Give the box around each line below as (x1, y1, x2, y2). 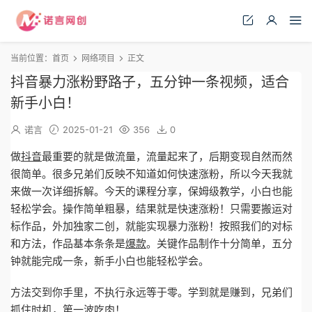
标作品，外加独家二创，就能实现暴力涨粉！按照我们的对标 (10, 219, 292, 233)
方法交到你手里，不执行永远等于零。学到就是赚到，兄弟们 (10, 286, 292, 299)
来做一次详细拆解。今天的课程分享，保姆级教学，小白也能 (10, 185, 292, 198)
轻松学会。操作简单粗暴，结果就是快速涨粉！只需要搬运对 (10, 202, 292, 215)
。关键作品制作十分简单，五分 (146, 237, 292, 250)
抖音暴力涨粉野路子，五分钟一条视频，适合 (10, 74, 289, 91)
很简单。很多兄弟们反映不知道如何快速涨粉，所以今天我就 (10, 167, 292, 180)
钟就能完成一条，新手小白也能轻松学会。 (10, 254, 209, 267)
